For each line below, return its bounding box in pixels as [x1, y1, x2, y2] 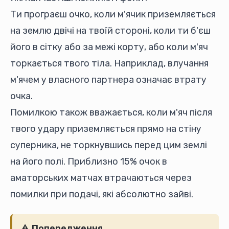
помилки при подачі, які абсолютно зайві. [10, 189, 193, 200]
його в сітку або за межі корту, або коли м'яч [10, 41, 208, 53]
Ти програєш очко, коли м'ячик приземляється [10, 9, 216, 20]
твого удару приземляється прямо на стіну [10, 123, 201, 134]
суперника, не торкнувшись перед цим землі [10, 140, 207, 151]
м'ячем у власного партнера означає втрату [10, 74, 207, 85]
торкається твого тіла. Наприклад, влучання [10, 58, 209, 69]
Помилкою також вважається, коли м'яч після [10, 107, 212, 118]
